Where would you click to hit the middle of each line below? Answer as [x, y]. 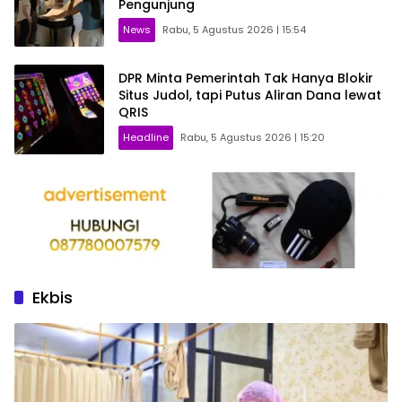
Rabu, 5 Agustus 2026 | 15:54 [234, 29]
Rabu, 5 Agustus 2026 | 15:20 [253, 137]
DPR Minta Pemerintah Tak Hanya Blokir [246, 78]
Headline [146, 137]
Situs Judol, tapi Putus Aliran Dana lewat [250, 95]
